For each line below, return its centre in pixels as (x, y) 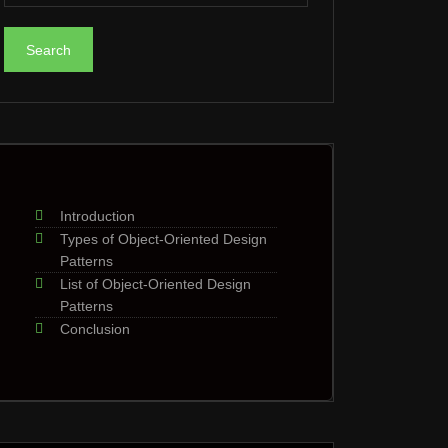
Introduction (97, 216)
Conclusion (95, 329)
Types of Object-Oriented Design (163, 239)
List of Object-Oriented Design (155, 284)
